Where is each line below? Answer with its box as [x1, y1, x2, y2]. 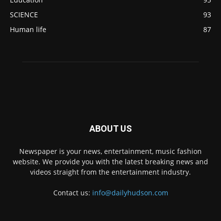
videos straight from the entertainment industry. [30, 167, 191, 177]
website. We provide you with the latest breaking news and [13, 157, 208, 166]
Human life [10, 25, 46, 34]
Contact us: [53, 188, 92, 197]
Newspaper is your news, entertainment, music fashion [19, 147, 202, 156]
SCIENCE [10, 10, 38, 19]
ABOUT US [89, 123, 132, 134]
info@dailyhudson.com [92, 188, 168, 197]
